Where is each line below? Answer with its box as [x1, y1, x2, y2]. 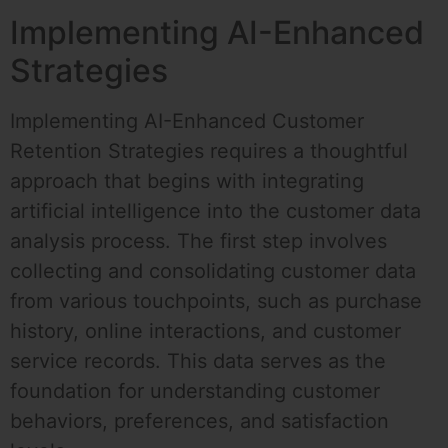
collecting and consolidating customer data [10, 259, 416, 284]
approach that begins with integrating [10, 169, 364, 194]
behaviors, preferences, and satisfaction [10, 409, 389, 434]
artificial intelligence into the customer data [10, 199, 421, 224]
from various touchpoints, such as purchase [10, 289, 422, 314]
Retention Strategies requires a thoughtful [10, 139, 408, 164]
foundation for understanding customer [10, 379, 380, 404]
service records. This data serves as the [10, 349, 386, 374]
